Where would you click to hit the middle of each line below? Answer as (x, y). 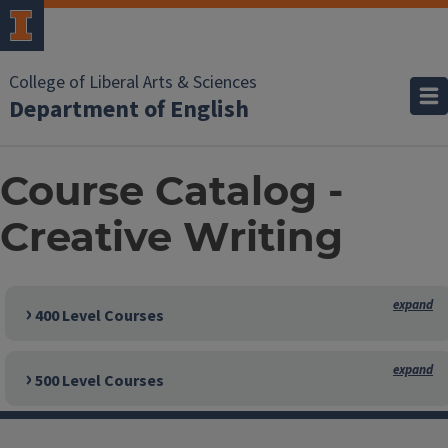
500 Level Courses (98, 381)
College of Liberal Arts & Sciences (133, 82)
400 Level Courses (98, 316)
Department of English (129, 109)
